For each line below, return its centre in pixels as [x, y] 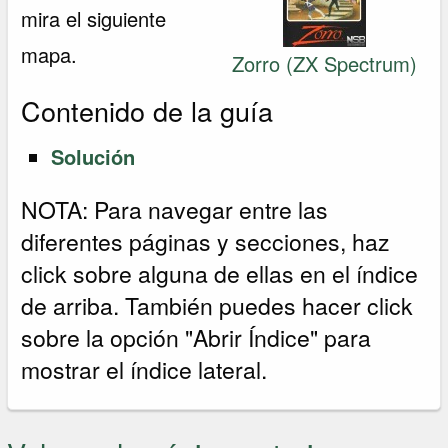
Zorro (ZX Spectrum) [324, 63]
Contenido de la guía [147, 111]
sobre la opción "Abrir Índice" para [196, 337]
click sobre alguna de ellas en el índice [220, 273]
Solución [93, 156]
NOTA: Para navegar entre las [175, 209]
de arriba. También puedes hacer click [217, 305]
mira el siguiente [94, 18]
